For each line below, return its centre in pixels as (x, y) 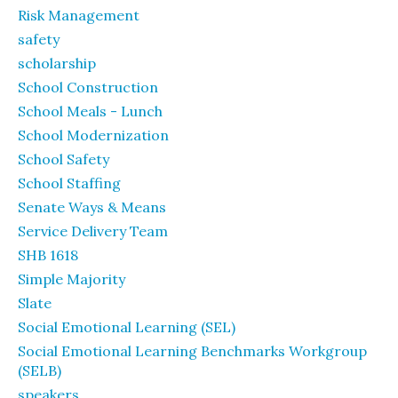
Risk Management (79, 15)
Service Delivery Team (93, 231)
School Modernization (93, 135)
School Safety (64, 159)
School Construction (88, 87)
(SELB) (40, 370)
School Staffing (69, 183)
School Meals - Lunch (90, 111)
